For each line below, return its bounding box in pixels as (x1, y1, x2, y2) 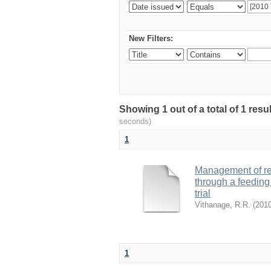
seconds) (119, 117, 151, 126)
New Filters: (129, 34, 173, 43)
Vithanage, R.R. (195, 200, 250, 209)
